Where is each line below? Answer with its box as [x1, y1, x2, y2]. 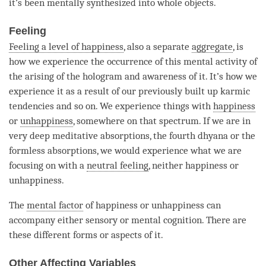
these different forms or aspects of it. [9, 229, 163, 241]
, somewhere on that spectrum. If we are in [73, 115, 251, 127]
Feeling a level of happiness [9, 41, 123, 53]
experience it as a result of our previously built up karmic [9, 85, 250, 97]
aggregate [192, 41, 233, 53]
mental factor [27, 199, 83, 211]
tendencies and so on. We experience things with [9, 100, 213, 112]
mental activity [183, 56, 247, 68]
